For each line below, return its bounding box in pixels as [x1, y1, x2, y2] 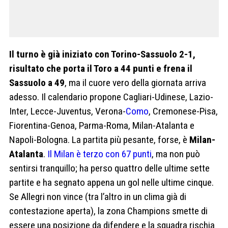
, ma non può [152, 148, 200, 160]
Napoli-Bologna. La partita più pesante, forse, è [9, 133, 189, 146]
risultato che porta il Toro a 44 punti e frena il [9, 62, 192, 74]
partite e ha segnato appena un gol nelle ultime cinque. [9, 176, 214, 188]
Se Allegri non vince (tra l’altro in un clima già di [9, 190, 186, 203]
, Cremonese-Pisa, [149, 105, 218, 117]
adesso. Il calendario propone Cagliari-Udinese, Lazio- [9, 91, 213, 103]
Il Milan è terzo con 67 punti [45, 148, 152, 160]
